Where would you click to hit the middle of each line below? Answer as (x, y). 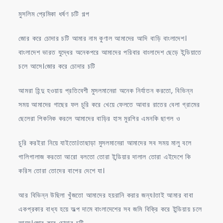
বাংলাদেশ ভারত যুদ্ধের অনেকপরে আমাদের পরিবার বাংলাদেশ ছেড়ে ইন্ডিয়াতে (110, 52)
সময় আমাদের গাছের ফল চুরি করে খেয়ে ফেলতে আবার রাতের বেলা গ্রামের (109, 104)
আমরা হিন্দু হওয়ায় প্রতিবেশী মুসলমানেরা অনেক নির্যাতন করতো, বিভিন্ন (106, 90)
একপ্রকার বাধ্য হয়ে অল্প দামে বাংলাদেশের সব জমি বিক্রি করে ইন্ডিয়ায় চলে (110, 209)
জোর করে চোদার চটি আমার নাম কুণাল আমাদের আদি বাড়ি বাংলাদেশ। (103, 38)
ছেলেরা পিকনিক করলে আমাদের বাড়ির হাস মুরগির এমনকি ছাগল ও (100, 118)
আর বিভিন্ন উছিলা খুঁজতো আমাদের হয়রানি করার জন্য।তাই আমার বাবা (106, 195)
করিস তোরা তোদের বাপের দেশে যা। (62, 170)
